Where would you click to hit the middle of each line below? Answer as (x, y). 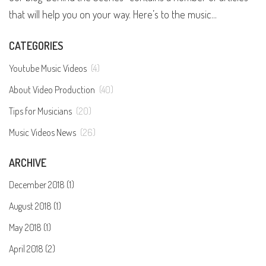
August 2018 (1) (35, 206)
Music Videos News (42, 132)
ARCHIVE (28, 162)
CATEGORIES (36, 46)
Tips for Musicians (40, 111)
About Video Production (52, 89)
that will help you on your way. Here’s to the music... (113, 15)
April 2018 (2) (32, 249)
